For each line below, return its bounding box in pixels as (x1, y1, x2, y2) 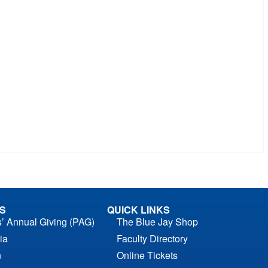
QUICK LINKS (106, 203, 170, 217)
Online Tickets (116, 248, 178, 263)
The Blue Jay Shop (116, 215, 198, 229)
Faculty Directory (116, 232, 188, 246)
